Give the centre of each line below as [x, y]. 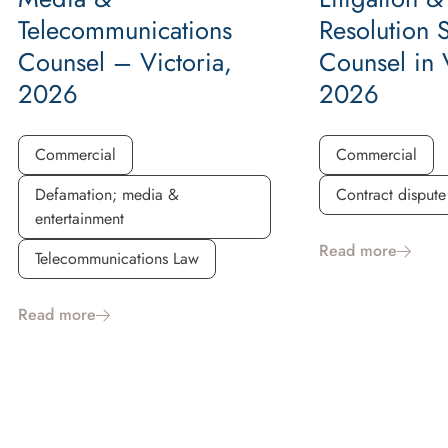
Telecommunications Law [117, 258]
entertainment [79, 218]
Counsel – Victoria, [125, 62]
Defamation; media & [107, 194]
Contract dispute [390, 194]
